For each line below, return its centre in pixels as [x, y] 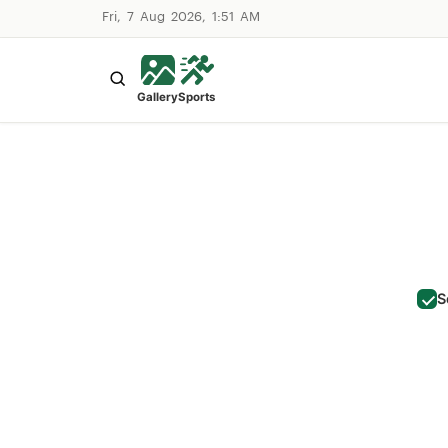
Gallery [157, 97]
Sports [196, 97]
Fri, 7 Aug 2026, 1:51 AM [181, 18]
